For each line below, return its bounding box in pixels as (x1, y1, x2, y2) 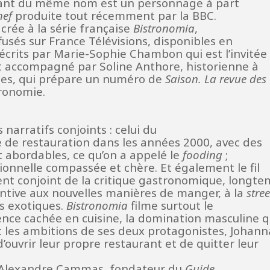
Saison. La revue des (165, 71, 266, 86)
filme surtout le (128, 197, 213, 213)
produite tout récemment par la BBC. (12, 7, 216, 23)
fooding (183, 146, 222, 162)
